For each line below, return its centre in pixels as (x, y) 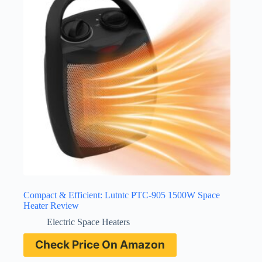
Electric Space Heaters (88, 222)
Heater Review (51, 206)
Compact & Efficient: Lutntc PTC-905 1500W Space (122, 195)
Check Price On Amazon (100, 245)
